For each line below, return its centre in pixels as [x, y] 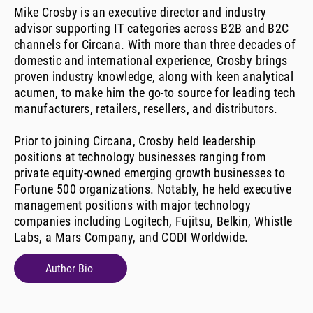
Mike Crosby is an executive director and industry [140, 13]
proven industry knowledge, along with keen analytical [154, 77]
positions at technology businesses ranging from [140, 157]
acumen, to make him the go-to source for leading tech [155, 93]
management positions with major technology [133, 205]
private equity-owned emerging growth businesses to [150, 173]
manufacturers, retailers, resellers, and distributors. [146, 109]
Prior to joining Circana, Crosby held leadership [135, 141]
